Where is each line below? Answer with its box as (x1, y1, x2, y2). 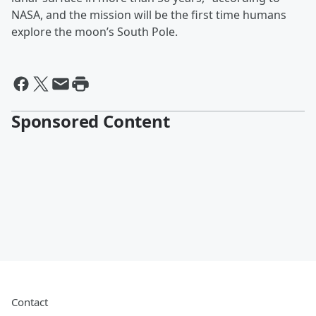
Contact (11, 295, 48, 310)
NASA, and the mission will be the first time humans (11, 7, 286, 23)
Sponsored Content (11, 109, 170, 133)
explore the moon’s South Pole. (11, 24, 178, 40)
